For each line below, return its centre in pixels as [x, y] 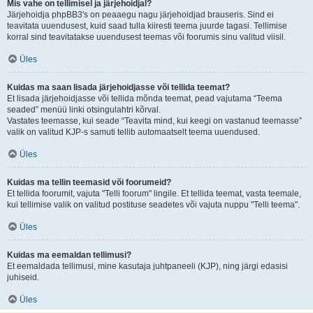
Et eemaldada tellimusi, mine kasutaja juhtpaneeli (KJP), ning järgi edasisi [147, 266]
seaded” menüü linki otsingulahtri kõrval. [84, 110]
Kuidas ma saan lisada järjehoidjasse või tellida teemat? [118, 87]
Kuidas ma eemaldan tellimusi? [69, 255]
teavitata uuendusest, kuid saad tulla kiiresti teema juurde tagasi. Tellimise [147, 26]
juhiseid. [23, 277]
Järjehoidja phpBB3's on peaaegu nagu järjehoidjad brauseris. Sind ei [140, 15]
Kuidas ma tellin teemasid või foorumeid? [89, 182]
